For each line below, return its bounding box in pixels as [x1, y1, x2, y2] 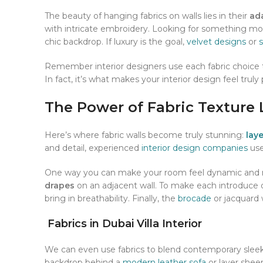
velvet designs [187, 36, 246, 48]
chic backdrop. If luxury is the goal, [45, 36, 187, 48]
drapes [45, 180, 75, 191]
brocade [178, 193, 211, 204]
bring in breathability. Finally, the [45, 193, 178, 204]
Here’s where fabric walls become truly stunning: [45, 130, 246, 141]
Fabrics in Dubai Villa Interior [48, 217, 202, 231]
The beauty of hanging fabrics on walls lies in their [45, 11, 249, 22]
